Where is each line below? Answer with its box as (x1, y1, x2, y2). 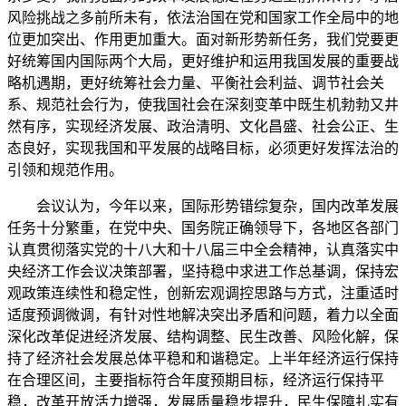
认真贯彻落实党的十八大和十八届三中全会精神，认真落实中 (7, 242, 399, 257)
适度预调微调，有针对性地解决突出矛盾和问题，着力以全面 (7, 307, 399, 323)
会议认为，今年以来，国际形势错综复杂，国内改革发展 (7, 198, 399, 214)
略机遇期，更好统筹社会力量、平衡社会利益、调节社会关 (7, 75, 384, 91)
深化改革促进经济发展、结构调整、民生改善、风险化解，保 (7, 329, 399, 344)
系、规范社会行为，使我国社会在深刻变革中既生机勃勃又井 (7, 97, 399, 112)
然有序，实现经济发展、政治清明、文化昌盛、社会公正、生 (7, 119, 399, 134)
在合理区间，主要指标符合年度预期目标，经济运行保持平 (7, 372, 384, 388)
